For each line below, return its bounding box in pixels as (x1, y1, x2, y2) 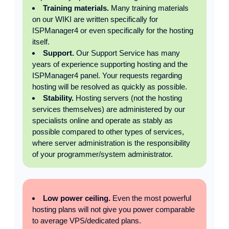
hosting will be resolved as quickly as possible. (32, 82, 187, 91)
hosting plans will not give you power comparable (32, 204, 195, 214)
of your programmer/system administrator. (32, 149, 173, 158)
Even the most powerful (110, 193, 191, 202)
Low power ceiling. (42, 193, 110, 202)
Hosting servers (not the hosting (73, 93, 182, 102)
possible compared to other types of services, (32, 127, 184, 136)
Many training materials (108, 3, 189, 12)
